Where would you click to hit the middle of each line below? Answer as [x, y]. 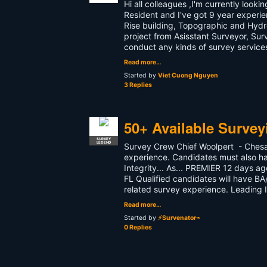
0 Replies [138, 227]
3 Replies [138, 85]
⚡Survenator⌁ [179, 218]
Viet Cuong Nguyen [188, 75]
